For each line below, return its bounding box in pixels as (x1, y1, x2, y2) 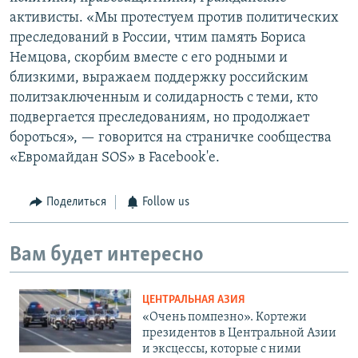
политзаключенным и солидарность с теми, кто (10, 90, 318, 106)
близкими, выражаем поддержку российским (10, 70, 308, 86)
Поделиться (46, 196, 106, 209)
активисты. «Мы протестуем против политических (10, 10, 339, 26)
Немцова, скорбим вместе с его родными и (10, 50, 288, 66)
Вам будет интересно (10, 244, 204, 266)
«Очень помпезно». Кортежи (142, 311, 307, 324)
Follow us (142, 196, 189, 209)
